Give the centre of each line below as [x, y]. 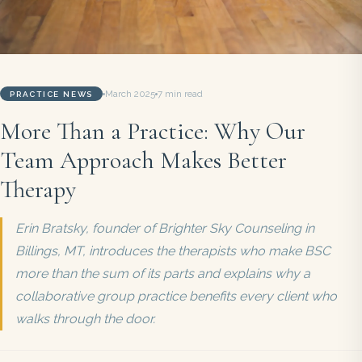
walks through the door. [85, 319]
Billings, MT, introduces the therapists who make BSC [173, 251]
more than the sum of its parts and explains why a [163, 274]
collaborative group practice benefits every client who [176, 297]
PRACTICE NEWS [52, 94]
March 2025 [130, 93]
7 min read [181, 93]
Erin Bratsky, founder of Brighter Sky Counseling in [165, 229]
